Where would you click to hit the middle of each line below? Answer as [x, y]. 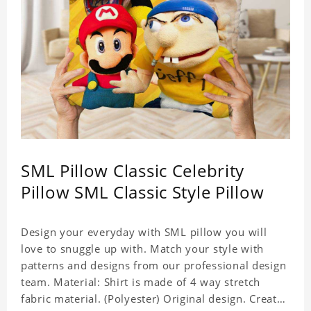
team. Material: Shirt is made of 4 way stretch [141, 282]
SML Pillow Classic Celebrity [133, 171]
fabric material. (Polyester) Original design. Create [152, 299]
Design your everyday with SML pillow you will [144, 232]
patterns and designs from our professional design [154, 266]
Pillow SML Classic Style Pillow [143, 192]
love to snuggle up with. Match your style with [143, 249]
